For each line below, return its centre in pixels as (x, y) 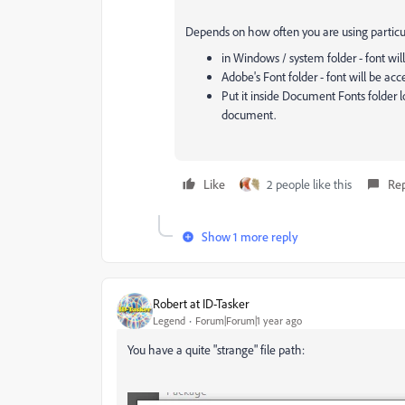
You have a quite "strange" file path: (216, 350)
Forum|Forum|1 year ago (249, 320)
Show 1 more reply (250, 237)
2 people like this (309, 184)
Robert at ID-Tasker (201, 303)
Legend (169, 320)
